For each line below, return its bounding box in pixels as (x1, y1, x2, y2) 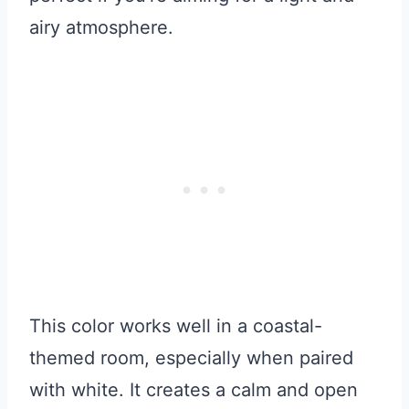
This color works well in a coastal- (29, 314, 322, 337)
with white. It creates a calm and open (29, 378, 358, 401)
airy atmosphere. (29, 16, 173, 38)
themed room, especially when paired (29, 346, 353, 369)
